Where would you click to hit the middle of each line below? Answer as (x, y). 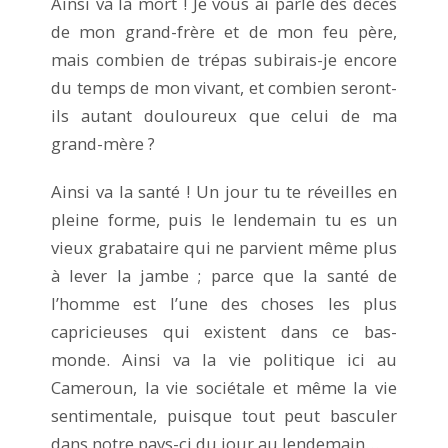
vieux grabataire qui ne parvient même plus (224, 247)
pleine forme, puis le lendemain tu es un (224, 219)
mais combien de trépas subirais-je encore (224, 59)
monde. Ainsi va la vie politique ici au (224, 359)
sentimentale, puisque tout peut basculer (224, 415)
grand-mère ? (103, 143)
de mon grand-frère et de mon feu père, (224, 31)
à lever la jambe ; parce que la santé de (224, 275)
